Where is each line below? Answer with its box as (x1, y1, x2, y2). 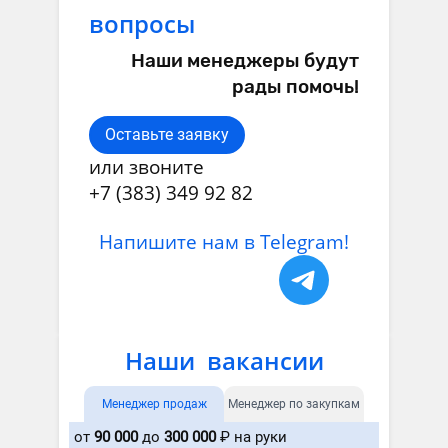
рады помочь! (232, 74, 359, 98)
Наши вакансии (124, 344, 324, 378)
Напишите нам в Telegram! (99, 228, 349, 255)
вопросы (89, 6, 195, 40)
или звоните (89, 153, 204, 180)
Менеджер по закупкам (228, 397, 360, 412)
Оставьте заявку (105, 124, 229, 144)
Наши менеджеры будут (131, 48, 359, 72)
